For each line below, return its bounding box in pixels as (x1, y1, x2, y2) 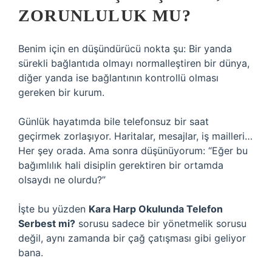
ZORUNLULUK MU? (18, 6, 191, 25)
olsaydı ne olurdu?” (18, 174, 106, 186)
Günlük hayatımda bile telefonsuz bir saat (18, 115, 209, 127)
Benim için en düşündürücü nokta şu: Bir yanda (18, 42, 232, 55)
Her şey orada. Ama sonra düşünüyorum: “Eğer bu (18, 144, 248, 157)
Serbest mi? (18, 217, 75, 229)
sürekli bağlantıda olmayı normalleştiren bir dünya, (18, 57, 250, 69)
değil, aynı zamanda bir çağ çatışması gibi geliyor (18, 232, 246, 244)
